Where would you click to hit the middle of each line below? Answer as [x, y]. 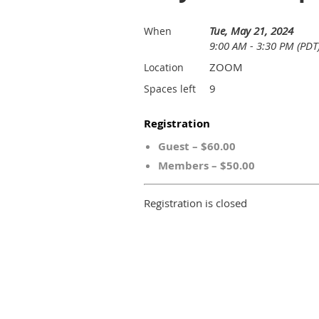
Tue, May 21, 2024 [251, 31]
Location [164, 67]
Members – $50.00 [206, 166]
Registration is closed [195, 203]
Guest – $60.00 [197, 146]
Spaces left [170, 89]
